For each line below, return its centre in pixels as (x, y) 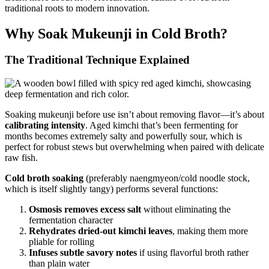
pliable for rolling (62, 242)
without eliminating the (186, 210)
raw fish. (21, 158)
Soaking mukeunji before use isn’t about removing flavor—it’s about (134, 115)
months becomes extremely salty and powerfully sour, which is (123, 136)
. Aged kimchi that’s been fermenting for (162, 125)
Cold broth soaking (44, 178)
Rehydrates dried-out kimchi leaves (101, 231)
